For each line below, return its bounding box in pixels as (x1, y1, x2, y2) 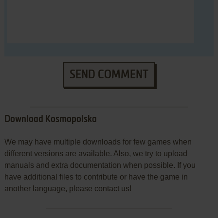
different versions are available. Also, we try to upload (4, 149, 187, 158)
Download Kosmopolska (4, 115, 97, 125)
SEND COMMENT (69, 69, 148, 81)
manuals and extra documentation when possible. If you (4, 161, 196, 170)
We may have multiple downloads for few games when (4, 138, 192, 146)
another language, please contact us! (4, 184, 131, 193)
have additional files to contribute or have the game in (4, 173, 188, 182)
